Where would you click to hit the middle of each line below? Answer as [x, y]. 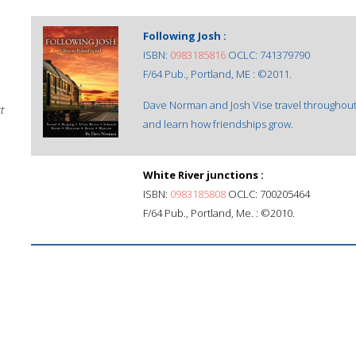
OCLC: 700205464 [268, 194]
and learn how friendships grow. [218, 124]
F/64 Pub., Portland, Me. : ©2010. [219, 213]
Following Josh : [185, 36]
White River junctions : [203, 175]
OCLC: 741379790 [268, 55]
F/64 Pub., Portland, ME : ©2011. [217, 74]
